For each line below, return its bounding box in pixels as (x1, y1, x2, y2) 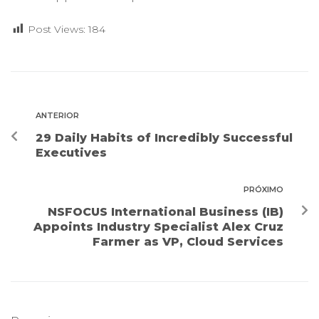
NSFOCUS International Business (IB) (48, 205, 283, 219)
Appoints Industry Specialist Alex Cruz (33, 220, 283, 234)
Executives (36, 146, 107, 160)
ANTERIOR (36, 110, 79, 121)
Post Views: (28, 23, 85, 36)
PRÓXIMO (244, 184, 283, 195)
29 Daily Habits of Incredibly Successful (36, 131, 293, 145)
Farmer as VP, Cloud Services (93, 235, 283, 249)
